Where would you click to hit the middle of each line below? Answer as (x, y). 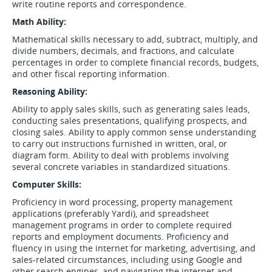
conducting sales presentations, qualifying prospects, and (130, 121)
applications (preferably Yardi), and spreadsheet (110, 213)
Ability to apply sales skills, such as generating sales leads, (131, 109)
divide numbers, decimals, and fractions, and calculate (123, 51)
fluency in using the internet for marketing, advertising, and (134, 248)
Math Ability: (39, 22)
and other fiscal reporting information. (91, 74)
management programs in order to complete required (122, 225)
